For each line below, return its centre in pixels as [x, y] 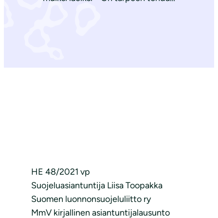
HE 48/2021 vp [61, 172]
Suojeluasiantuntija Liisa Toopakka [97, 186]
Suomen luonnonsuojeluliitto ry [91, 199]
